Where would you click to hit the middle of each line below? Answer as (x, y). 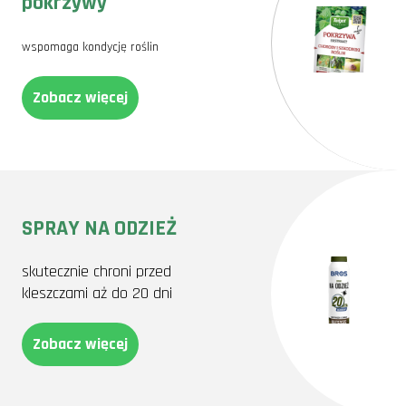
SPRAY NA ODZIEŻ (100, 228)
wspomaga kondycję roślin (90, 47)
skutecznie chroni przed (97, 271)
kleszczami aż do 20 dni (97, 293)
